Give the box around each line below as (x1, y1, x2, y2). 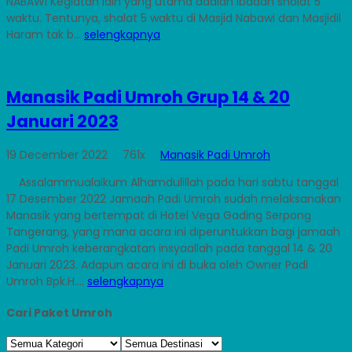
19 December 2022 (6, 147, 111, 163)
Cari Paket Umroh (6, 304, 112, 321)
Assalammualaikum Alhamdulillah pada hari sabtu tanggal (6, 174, 339, 191)
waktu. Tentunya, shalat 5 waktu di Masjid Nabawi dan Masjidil (6, 10, 341, 27)
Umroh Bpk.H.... (6, 273, 87, 290)
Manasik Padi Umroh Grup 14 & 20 (6, 85, 290, 108)
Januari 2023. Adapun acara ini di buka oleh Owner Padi (6, 257, 308, 273)
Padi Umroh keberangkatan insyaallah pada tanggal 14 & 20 (6, 240, 332, 257)
